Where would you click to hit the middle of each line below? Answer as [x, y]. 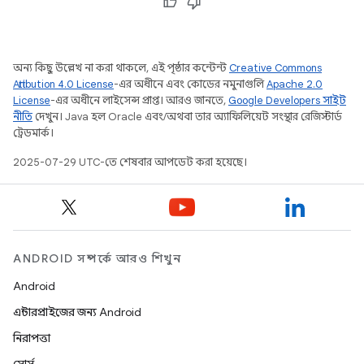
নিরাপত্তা [32, 338]
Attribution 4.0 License [63, 84]
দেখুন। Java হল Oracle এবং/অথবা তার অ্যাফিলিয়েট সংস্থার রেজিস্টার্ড [187, 117]
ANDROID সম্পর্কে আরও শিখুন [97, 258]
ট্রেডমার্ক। [33, 133]
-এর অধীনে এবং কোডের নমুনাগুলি [190, 84]
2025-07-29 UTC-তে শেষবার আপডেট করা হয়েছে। [130, 162]
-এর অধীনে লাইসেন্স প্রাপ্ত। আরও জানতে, [139, 100]
